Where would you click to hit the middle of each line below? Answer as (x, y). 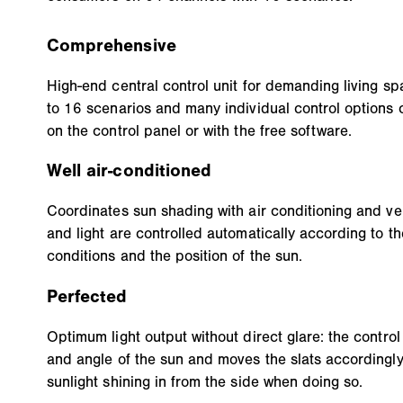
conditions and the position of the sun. (175, 256)
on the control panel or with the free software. (200, 130)
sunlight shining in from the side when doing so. (205, 382)
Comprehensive (112, 45)
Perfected (87, 297)
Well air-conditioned (129, 171)
